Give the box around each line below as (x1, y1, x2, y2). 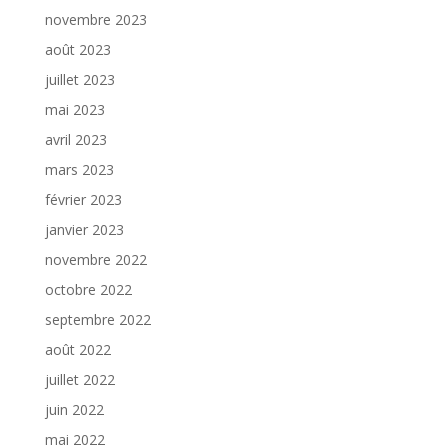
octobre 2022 (44, 279, 132, 299)
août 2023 (44, 39, 111, 59)
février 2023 (44, 189, 122, 209)
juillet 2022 (44, 369, 115, 389)
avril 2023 (44, 129, 107, 149)
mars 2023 (44, 159, 114, 179)
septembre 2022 (44, 309, 151, 329)
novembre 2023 (44, 9, 147, 29)
